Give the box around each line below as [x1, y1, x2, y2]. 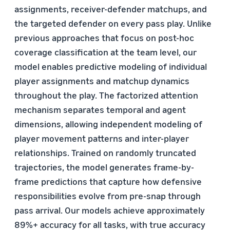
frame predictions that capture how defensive [14, 176, 202, 187]
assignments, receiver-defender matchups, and [14, 3, 207, 14]
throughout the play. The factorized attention [14, 89, 198, 101]
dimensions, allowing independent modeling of [14, 118, 202, 129]
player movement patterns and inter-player [14, 132, 189, 144]
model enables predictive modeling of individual [14, 61, 207, 72]
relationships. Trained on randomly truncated [14, 147, 196, 158]
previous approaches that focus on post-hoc [14, 32, 194, 43]
